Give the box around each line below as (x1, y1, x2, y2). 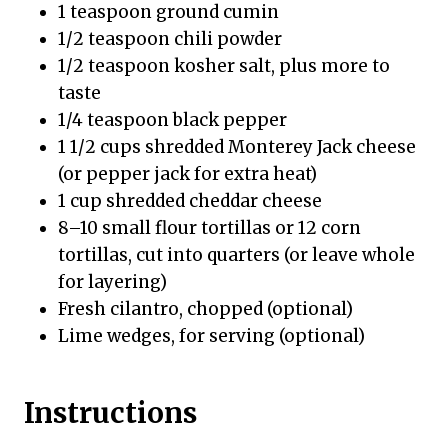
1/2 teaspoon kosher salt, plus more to (58, 54, 390, 77)
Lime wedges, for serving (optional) (58, 324, 365, 347)
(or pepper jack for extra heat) (58, 162, 317, 185)
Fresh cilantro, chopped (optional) (58, 297, 353, 320)
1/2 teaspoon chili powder (58, 27, 282, 50)
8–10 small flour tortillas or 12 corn (58, 216, 361, 239)
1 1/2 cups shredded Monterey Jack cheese (58, 135, 416, 158)
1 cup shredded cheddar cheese (58, 189, 322, 212)
